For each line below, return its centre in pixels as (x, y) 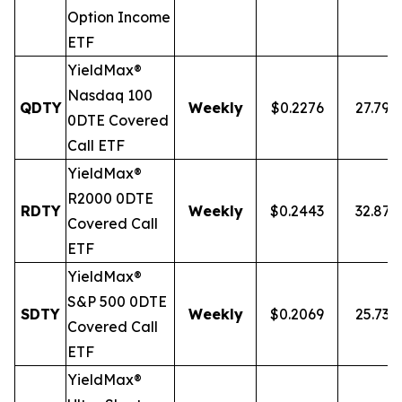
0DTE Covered (118, 120)
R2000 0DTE (110, 198)
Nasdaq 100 (110, 95)
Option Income (119, 17)
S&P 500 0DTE (117, 301)
